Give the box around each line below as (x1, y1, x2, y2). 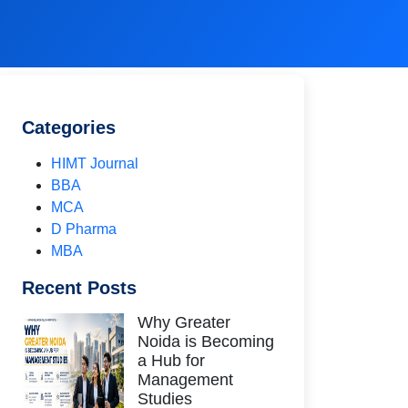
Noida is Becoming (138, 332, 274, 351)
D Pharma (51, 221, 117, 237)
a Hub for (138, 352, 205, 370)
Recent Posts (22, 278, 137, 298)
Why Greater (138, 313, 230, 331)
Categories (22, 117, 116, 138)
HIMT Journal (51, 156, 138, 171)
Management (138, 371, 233, 389)
